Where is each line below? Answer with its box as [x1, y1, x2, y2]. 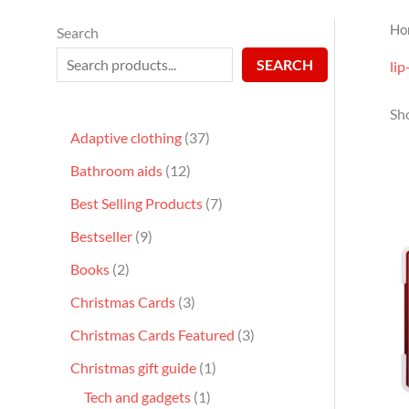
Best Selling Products [70, 194, 203, 212]
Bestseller [70, 226, 132, 245]
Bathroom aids [70, 161, 163, 179]
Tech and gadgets [84, 387, 191, 405]
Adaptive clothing [70, 128, 182, 146]
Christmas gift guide [70, 358, 196, 376]
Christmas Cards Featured [70, 325, 235, 343]
